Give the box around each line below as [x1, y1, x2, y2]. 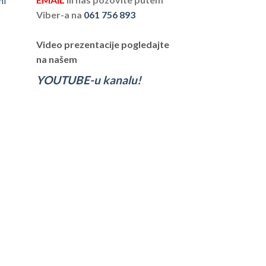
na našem [36, 53, 77, 65]
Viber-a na [36, 9, 84, 21]
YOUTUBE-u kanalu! [36, 73, 141, 87]
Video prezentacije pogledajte [36, 39, 169, 50]
